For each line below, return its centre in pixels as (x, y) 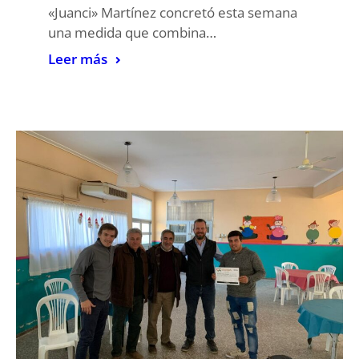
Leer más (78, 59)
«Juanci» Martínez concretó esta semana (173, 13)
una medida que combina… (132, 33)
